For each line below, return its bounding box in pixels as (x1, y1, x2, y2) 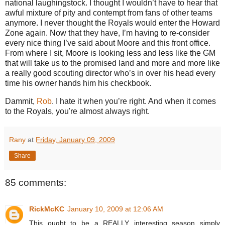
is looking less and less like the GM (88, 49, 215, 58)
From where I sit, (5, 49, 66, 58)
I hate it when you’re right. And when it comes (56, 97, 216, 106)
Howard (192, 19, 220, 28)
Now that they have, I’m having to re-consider (50, 29, 209, 38)
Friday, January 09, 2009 (36, 136, 115, 144)
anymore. (5, 19, 38, 28)
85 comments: (5, 177, 66, 188)
